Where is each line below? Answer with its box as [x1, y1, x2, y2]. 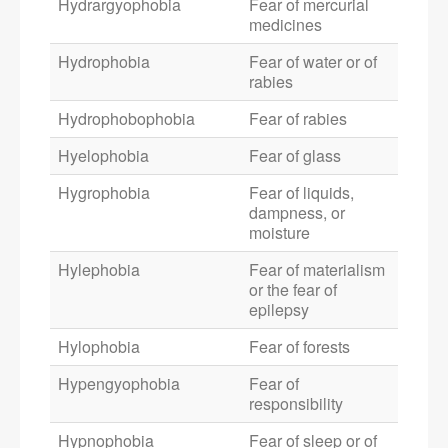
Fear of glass [249, 144, 341, 168]
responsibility [249, 392, 343, 416]
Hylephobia [58, 258, 140, 282]
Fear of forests [249, 335, 350, 359]
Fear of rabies [249, 107, 347, 131]
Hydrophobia [58, 50, 150, 74]
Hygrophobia [58, 181, 150, 205]
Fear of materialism [249, 258, 385, 282]
